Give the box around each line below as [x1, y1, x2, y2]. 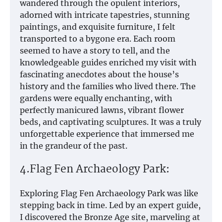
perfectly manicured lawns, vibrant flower [20, 105, 184, 115]
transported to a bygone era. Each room [20, 33, 175, 44]
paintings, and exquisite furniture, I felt [20, 21, 175, 32]
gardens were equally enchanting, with [20, 93, 172, 103]
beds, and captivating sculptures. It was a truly [20, 116, 201, 127]
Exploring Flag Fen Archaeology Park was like [20, 188, 198, 199]
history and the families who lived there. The [20, 81, 196, 91]
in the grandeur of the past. [20, 140, 127, 151]
